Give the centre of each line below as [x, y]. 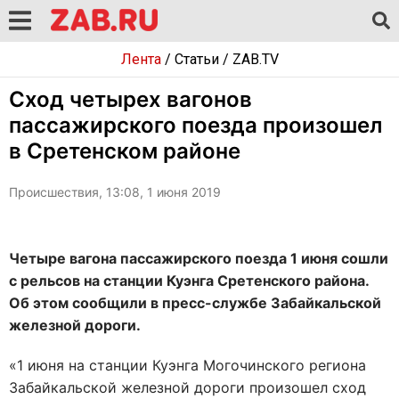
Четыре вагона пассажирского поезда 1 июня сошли [199, 258]
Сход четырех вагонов [130, 99]
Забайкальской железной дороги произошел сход [187, 387]
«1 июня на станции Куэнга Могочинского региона [187, 365]
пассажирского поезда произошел [195, 125]
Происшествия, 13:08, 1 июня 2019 [115, 192]
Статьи [196, 59]
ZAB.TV [255, 59]
